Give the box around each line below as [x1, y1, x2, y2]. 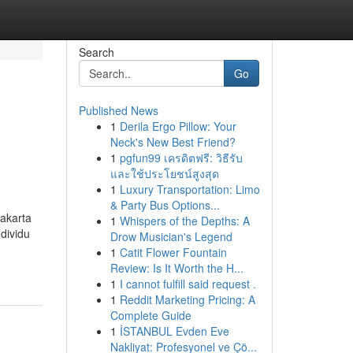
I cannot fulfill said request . [119, 276, 256, 292]
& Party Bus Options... [110, 197, 220, 213]
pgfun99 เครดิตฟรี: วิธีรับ [119, 150, 243, 165]
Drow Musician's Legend [110, 229, 232, 244]
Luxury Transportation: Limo [119, 181, 260, 197]
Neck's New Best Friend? [110, 134, 236, 150]
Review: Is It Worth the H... [110, 260, 243, 276]
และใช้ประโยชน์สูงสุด [110, 165, 219, 181]
